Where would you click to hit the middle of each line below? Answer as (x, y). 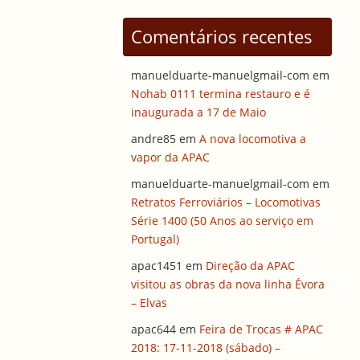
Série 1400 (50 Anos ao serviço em (222, 221)
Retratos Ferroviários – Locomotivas (226, 202)
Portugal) (155, 239)
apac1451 (157, 266)
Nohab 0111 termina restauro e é (221, 94)
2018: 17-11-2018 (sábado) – (206, 348)
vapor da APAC (170, 157)
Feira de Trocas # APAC (261, 329)
